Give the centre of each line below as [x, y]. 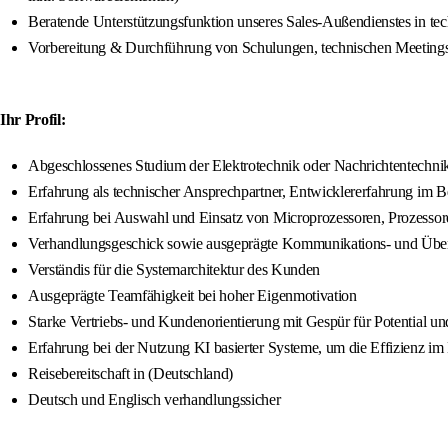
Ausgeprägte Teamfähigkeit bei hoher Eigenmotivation [192, 296]
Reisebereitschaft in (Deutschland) [131, 374]
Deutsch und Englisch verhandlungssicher [154, 400]
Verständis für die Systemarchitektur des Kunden [174, 270]
